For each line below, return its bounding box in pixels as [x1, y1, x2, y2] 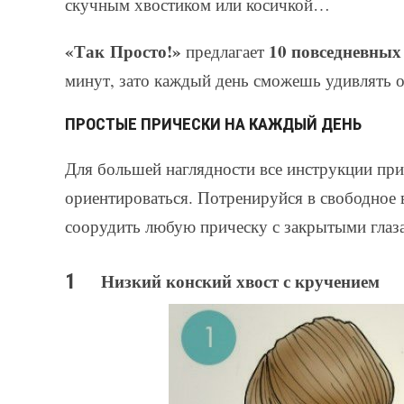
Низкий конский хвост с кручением [101, 269, 380, 294]
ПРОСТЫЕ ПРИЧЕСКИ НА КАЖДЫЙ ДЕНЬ [65, 114, 362, 135]
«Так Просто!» [65, 39, 181, 64]
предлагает [181, 40, 269, 63]
